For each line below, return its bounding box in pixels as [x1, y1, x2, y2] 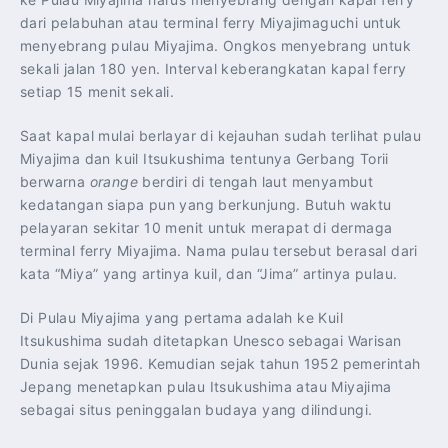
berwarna [20, 172, 90, 190]
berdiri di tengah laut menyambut [138, 172, 374, 190]
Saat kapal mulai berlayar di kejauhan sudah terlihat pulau [20, 126, 422, 144]
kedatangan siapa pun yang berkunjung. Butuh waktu [20, 195, 392, 213]
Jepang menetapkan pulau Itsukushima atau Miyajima [20, 377, 392, 395]
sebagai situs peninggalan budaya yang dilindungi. [20, 400, 373, 418]
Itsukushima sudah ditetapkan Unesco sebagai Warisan [20, 331, 402, 349]
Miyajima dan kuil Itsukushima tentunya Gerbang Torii [20, 149, 389, 167]
